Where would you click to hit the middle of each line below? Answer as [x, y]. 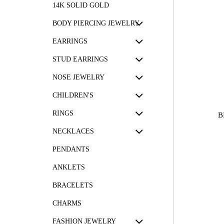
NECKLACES [73, 131]
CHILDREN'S [73, 95]
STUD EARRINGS [80, 59]
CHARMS [67, 203]
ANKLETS [69, 167]
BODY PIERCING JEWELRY [96, 23]
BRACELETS [73, 185]
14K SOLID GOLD [81, 5]
